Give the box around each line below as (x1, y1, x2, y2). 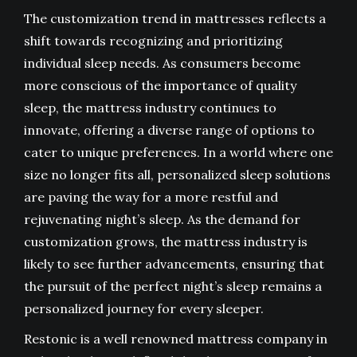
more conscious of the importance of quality (24, 77, 296, 94)
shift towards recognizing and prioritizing (24, 33, 283, 49)
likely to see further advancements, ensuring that (24, 256, 324, 273)
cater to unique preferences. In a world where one (24, 144, 333, 161)
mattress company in (197, 331, 328, 347)
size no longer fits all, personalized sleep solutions (24, 167, 331, 183)
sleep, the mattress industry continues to (24, 100, 277, 116)
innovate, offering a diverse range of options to (24, 122, 315, 139)
